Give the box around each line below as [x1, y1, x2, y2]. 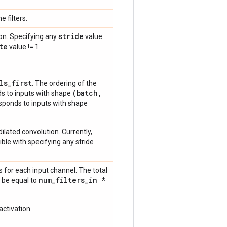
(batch [72, 88, 98, 98]
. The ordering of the [32, 79, 97, 87]
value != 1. [8, 43, 41, 51]
